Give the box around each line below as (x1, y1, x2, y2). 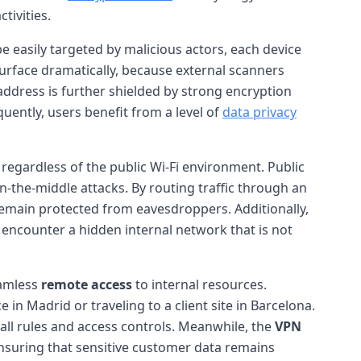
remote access (41, 275, 132, 293)
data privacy (222, 102, 297, 121)
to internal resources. (132, 275, 267, 293)
